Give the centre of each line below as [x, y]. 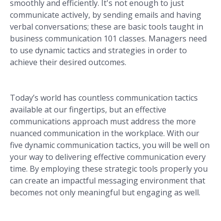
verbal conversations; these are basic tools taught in [107, 27]
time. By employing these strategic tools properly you [109, 169]
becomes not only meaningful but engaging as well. [105, 193]
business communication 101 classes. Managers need [108, 39]
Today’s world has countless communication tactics [104, 98]
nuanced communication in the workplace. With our [105, 133]
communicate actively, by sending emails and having [106, 15]
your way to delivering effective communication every [108, 157]
